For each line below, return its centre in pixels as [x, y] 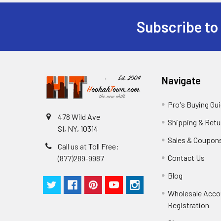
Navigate [182, 81]
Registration [189, 205]
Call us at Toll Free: [88, 147]
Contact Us [186, 158]
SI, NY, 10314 [78, 129]
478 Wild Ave [79, 117]
